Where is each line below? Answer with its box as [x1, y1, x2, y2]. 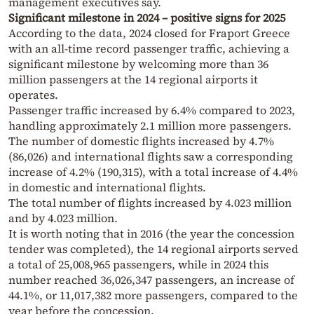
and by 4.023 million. [8, 210, 118, 226]
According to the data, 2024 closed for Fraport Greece [8, 25, 290, 41]
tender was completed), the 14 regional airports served [8, 240, 299, 257]
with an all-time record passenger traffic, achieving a [8, 40, 289, 56]
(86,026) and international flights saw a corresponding [8, 148, 293, 164]
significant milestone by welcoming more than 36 [8, 55, 268, 71]
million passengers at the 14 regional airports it [8, 71, 258, 87]
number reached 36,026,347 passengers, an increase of [8, 271, 294, 287]
